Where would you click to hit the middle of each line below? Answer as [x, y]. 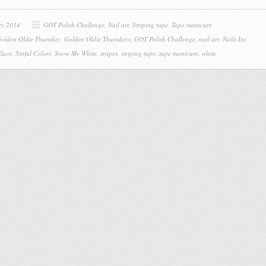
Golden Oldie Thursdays [97, 39]
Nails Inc [235, 39]
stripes [109, 53]
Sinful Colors [33, 53]
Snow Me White [76, 53]
